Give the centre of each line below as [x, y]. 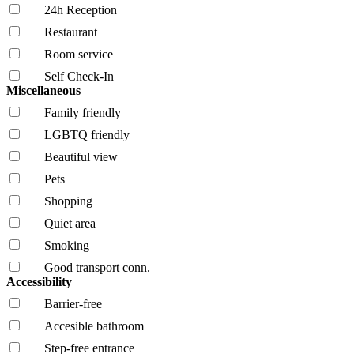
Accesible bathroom [94, 326]
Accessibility [41, 281]
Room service [79, 54]
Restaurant [71, 32]
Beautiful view [81, 156]
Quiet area [70, 223]
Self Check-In [79, 76]
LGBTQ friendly [87, 134]
